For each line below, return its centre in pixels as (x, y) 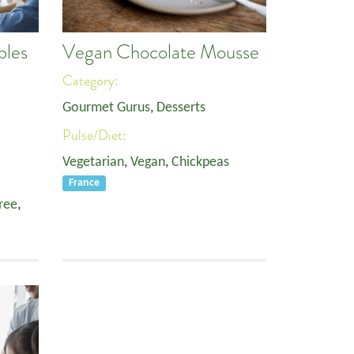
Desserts (181, 108)
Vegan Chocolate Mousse (161, 52)
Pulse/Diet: (96, 135)
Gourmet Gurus (106, 108)
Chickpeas (200, 162)
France (85, 183)
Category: (92, 81)
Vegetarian (93, 162)
